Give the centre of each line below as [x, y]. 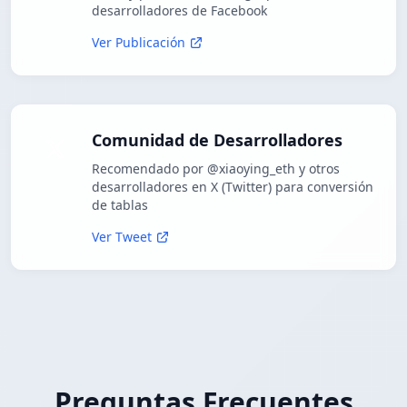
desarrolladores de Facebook [179, 11]
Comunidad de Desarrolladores [217, 140]
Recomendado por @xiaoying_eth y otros [216, 169]
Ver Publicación [139, 43]
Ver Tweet [122, 237]
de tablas [120, 205]
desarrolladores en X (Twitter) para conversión [233, 187]
